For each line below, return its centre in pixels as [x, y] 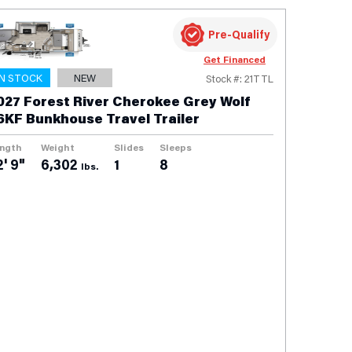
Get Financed [235, 59]
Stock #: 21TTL [240, 78]
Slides [129, 147]
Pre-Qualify [239, 34]
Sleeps [176, 147]
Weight [58, 147]
